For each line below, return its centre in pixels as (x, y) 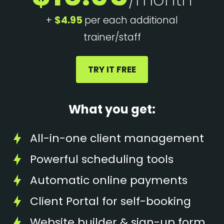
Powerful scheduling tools (102, 159)
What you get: (112, 109)
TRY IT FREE (112, 69)
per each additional (131, 20)
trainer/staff (112, 37)
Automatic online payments (109, 180)
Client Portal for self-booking (110, 201)
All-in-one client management (117, 138)
